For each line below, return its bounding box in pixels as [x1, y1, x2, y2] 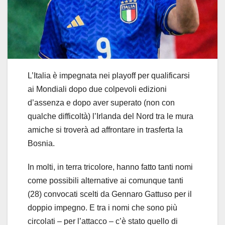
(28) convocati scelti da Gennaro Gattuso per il [28, 189, 192, 198]
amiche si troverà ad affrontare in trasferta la [28, 125, 183, 134]
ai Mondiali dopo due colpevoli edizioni [28, 84, 167, 93]
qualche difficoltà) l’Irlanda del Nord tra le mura [28, 111, 193, 121]
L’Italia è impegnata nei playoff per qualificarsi [28, 71, 190, 80]
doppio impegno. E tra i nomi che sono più [28, 203, 177, 212]
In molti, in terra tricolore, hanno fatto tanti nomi [28, 162, 193, 171]
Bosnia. [28, 139, 55, 148]
